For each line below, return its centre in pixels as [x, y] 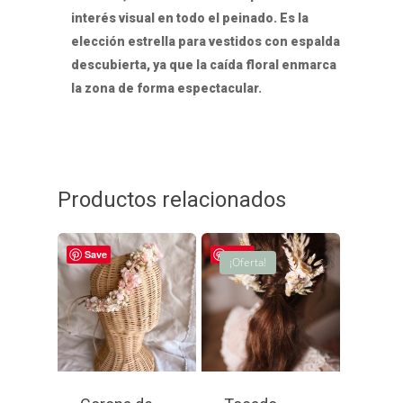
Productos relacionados [172, 199]
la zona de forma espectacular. [166, 88]
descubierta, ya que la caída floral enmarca [204, 64]
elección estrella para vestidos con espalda [206, 41]
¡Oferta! [247, 262]
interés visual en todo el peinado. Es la [190, 18]
